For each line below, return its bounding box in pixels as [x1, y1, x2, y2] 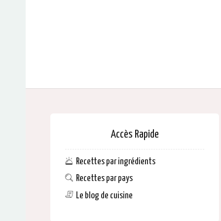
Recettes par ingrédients [75, 157, 155, 166]
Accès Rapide [110, 129, 159, 140]
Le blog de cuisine [75, 190, 133, 200]
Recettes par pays [75, 174, 133, 184]
